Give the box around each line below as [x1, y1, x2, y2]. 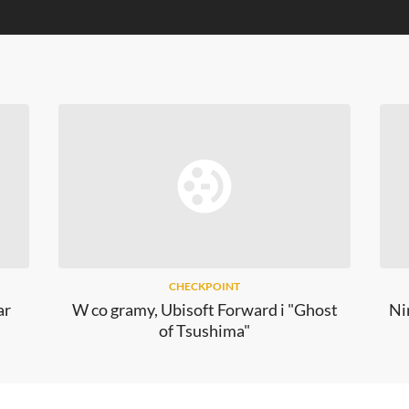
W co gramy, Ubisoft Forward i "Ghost [71, 299, 338, 320]
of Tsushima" [159, 320, 250, 341]
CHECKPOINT [169, 279, 240, 294]
